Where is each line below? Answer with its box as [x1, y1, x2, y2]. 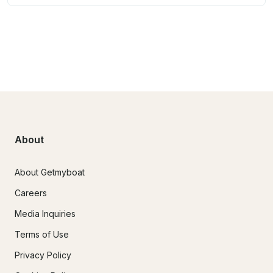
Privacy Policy [15, 250, 71, 261]
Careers [15, 188, 47, 199]
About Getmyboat [15, 167, 85, 178]
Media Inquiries [15, 208, 76, 219]
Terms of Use [15, 229, 69, 240]
